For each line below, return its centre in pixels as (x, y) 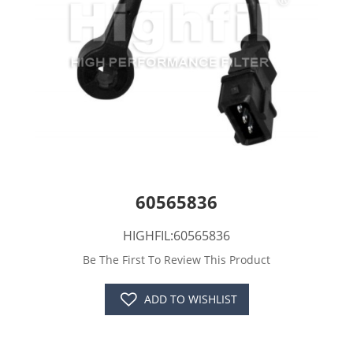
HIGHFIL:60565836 (176, 236)
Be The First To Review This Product (176, 260)
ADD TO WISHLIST (190, 299)
